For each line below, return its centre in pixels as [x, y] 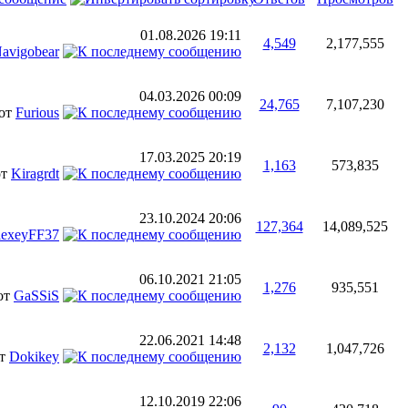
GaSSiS [36, 296]
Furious [37, 112]
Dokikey [34, 357]
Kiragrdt [35, 173]
